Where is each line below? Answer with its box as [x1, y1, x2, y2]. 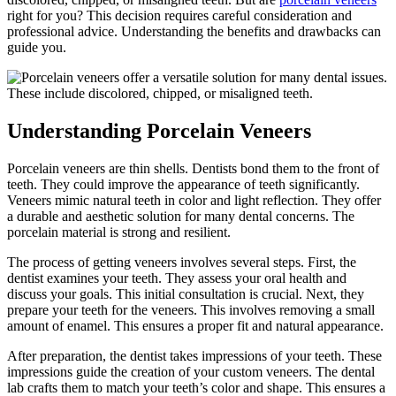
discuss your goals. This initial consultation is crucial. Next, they [7, 286, 364, 301]
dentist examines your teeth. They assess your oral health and [7, 270, 346, 286]
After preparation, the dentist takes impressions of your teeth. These [7, 347, 382, 363]
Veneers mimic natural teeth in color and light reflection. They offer [7, 192, 381, 208]
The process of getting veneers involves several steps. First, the [7, 254, 356, 270]
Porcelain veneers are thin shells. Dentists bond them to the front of [7, 160, 379, 176]
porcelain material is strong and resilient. [7, 224, 231, 240]
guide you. [7, 39, 66, 55]
